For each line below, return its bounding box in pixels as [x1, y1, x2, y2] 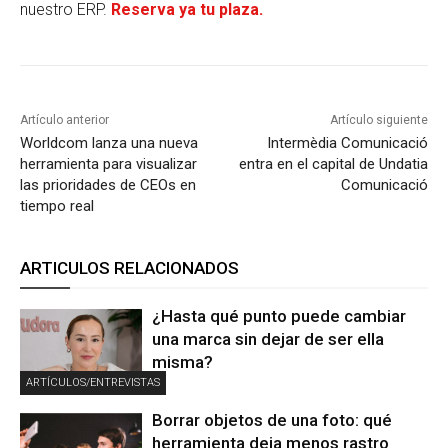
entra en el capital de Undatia [238, 155, 428, 174]
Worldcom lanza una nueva [20, 134, 198, 153]
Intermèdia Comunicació [266, 134, 428, 153]
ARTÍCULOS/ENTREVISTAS [26, 375, 160, 389]
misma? [152, 352, 214, 373]
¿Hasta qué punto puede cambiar [152, 306, 407, 327]
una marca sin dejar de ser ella [152, 329, 385, 350]
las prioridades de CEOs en [20, 176, 196, 195]
